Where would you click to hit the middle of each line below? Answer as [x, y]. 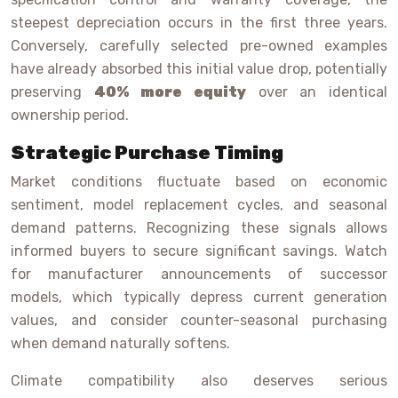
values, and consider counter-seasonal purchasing [199, 321]
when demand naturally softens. [120, 344]
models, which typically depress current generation [199, 298]
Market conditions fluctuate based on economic [199, 182]
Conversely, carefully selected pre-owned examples [199, 46]
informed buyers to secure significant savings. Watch [199, 251]
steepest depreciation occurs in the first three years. [199, 23]
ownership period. [70, 115]
